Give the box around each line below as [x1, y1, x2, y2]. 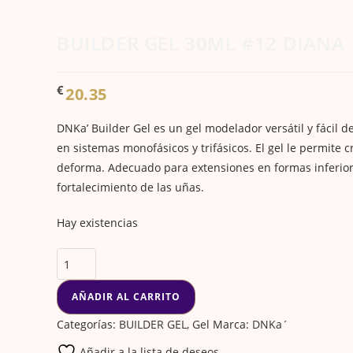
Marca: [213, 317, 252, 333]
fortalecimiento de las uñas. [57, 180, 204, 195]
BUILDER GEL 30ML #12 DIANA [57, 29, 345, 56]
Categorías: [57, 317, 119, 333]
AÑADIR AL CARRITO [72, 290, 180, 304]
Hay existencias [57, 215, 138, 231]
